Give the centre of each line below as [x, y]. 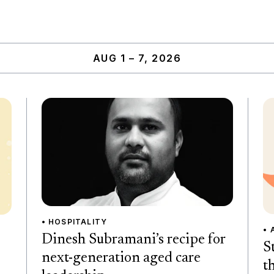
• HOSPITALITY [74, 221]
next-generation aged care [121, 258]
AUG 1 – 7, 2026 [137, 58]
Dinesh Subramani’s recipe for [133, 239]
